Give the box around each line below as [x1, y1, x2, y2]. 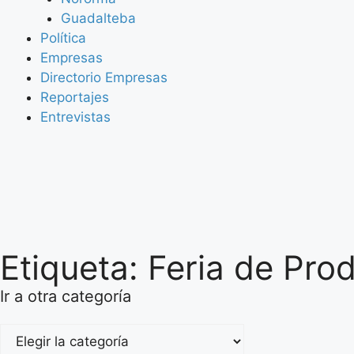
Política [40, 29, 86, 46]
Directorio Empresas [40, 69, 168, 85]
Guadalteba [60, 9, 136, 26]
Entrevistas [40, 108, 111, 125]
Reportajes [40, 88, 109, 105]
